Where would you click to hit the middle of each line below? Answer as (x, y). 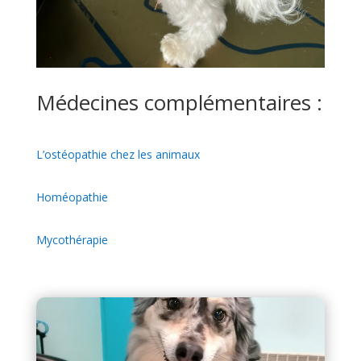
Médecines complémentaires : (179, 102)
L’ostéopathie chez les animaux (118, 154)
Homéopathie (72, 197)
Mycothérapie (72, 239)
